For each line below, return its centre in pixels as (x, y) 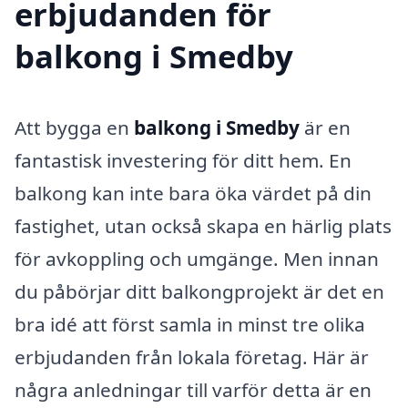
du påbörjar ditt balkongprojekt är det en (199, 292)
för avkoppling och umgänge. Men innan (197, 259)
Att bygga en (74, 128)
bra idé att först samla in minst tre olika (190, 325)
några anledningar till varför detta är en (193, 390)
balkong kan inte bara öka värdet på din (193, 194)
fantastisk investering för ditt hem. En (183, 161)
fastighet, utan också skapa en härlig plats (203, 226)
